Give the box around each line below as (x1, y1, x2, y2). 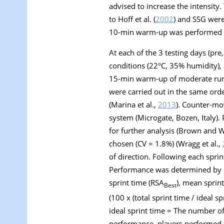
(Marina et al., (109, 99, 158, 110)
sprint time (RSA (109, 177, 164, 188)
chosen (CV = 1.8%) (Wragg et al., (109, 138, 222, 149)
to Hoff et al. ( (109, 14, 155, 24)
